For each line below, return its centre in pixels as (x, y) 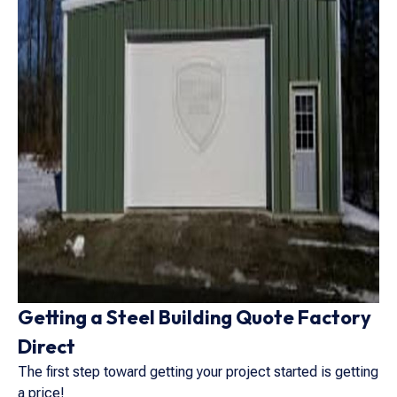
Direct (47, 346)
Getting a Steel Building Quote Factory (195, 317)
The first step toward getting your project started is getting (198, 372)
